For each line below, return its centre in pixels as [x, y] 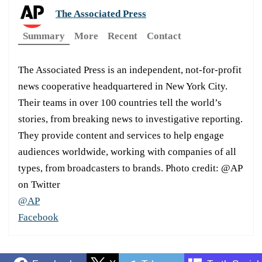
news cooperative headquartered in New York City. [123, 86]
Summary [44, 36]
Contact [164, 36]
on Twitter [39, 184]
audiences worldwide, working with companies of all [127, 151]
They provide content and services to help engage [121, 135]
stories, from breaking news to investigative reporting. [130, 119]
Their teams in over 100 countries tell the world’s [120, 102]
